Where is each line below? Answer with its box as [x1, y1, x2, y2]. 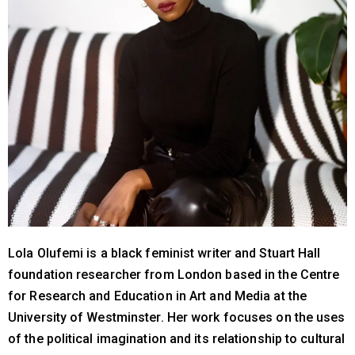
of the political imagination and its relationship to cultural [8, 330, 345, 346]
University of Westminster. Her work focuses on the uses [8, 309, 345, 325]
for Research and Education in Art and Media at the [8, 288, 307, 303]
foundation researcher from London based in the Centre [8, 266, 340, 282]
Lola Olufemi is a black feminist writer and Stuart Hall [8, 245, 321, 261]
